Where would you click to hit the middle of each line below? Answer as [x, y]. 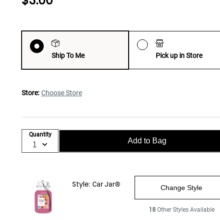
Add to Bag [147, 140]
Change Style [181, 187]
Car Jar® [106, 184]
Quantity [40, 135]
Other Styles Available [186, 209]
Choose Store [62, 93]
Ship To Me [68, 55]
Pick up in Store [179, 55]
